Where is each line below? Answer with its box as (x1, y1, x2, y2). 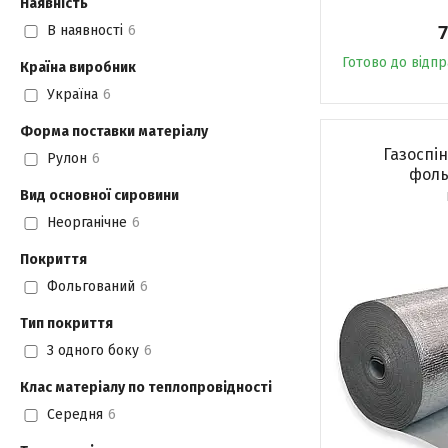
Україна (46, 86, 98, 104)
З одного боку (46, 342, 139, 360)
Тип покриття (20, 315, 113, 332)
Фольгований (46, 278, 135, 296)
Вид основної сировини (20, 187, 179, 204)
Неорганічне (46, 214, 127, 232)
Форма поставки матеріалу (20, 123, 208, 140)
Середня (46, 406, 103, 424)
